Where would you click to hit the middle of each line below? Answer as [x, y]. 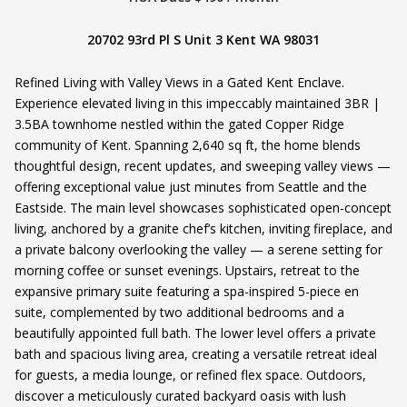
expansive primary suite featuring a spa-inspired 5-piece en [187, 292]
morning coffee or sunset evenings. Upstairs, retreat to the [187, 271]
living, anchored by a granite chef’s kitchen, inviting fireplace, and [203, 229]
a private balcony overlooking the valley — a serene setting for [199, 250]
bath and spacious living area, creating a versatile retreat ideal [196, 354]
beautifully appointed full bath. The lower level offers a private [195, 333]
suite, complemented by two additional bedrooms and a [179, 313]
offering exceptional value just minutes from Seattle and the [191, 187]
